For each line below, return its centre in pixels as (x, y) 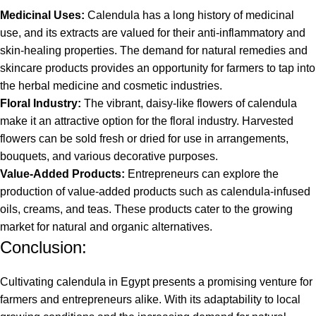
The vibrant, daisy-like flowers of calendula (189, 103)
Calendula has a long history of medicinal (189, 15)
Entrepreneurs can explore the (202, 174)
